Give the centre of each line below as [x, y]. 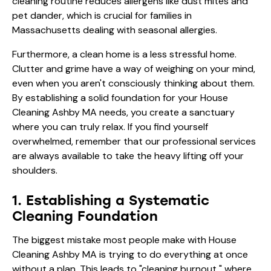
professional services [209, 141]
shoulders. [35, 170]
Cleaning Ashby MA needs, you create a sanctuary [123, 112]
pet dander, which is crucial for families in [102, 15]
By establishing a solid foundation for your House [120, 97]
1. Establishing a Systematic [111, 200]
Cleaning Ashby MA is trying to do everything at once [130, 254]
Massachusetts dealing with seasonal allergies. [115, 30]
